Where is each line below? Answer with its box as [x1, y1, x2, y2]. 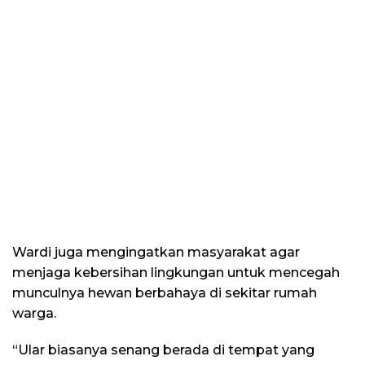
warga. [12, 306, 56, 322]
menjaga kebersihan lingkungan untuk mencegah [12, 265, 340, 281]
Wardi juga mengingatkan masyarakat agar [12, 244, 300, 261]
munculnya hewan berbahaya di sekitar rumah [12, 285, 317, 301]
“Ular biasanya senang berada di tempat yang [12, 342, 314, 358]
